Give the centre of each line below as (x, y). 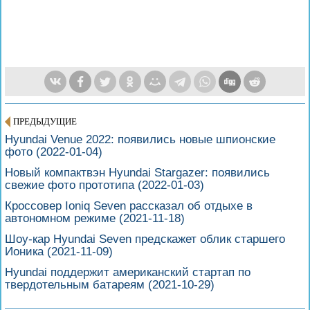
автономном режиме (62, 218)
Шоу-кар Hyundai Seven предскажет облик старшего (145, 239)
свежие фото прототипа (71, 185)
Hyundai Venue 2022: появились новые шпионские (140, 139)
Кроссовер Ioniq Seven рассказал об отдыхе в (129, 206)
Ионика (26, 251)
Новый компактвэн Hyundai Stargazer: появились (137, 172)
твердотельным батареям (76, 284)
